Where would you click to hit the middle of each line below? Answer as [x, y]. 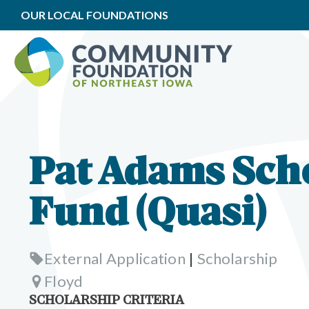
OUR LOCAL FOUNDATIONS [94, 15]
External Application [115, 258]
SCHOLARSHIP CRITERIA [107, 301]
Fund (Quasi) [148, 216]
